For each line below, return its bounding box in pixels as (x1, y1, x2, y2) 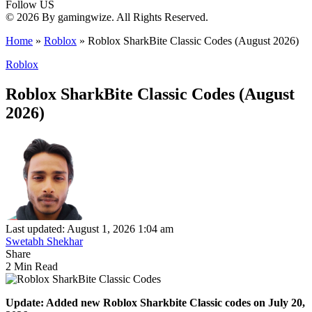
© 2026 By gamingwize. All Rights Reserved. (6, 11, 208, 23)
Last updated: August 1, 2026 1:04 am (6, 222, 173, 235)
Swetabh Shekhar (6, 235, 83, 247)
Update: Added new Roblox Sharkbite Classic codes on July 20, (6, 296, 305, 309)
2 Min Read (6, 260, 58, 272)
